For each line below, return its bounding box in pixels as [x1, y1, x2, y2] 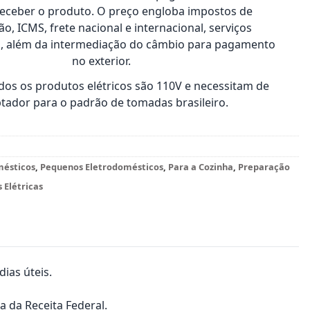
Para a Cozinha [168, 161, 234, 173]
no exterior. [72, 53, 131, 69]
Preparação [238, 161, 291, 173]
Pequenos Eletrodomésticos [40, 161, 164, 173]
